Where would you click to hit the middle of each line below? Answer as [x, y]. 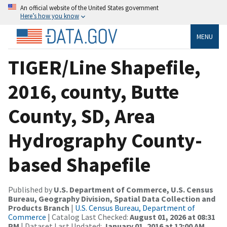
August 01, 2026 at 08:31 [173, 217]
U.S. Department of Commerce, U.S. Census [134, 189]
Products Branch [39, 207]
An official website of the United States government [89, 8]
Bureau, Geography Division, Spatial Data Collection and [112, 198]
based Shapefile [79, 164]
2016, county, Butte [93, 91]
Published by [31, 189]
